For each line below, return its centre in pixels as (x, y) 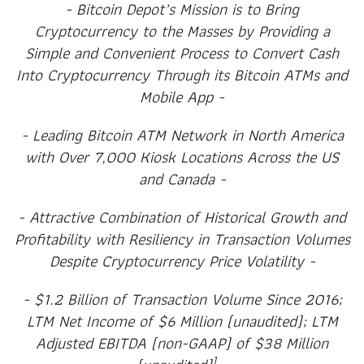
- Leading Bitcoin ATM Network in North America (182, 134)
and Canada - (182, 178)
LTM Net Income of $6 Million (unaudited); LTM (182, 321)
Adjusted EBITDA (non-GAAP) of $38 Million (182, 342)
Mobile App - (182, 96)
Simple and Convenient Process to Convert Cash (182, 52)
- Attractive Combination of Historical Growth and (182, 217)
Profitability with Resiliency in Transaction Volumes (182, 238)
